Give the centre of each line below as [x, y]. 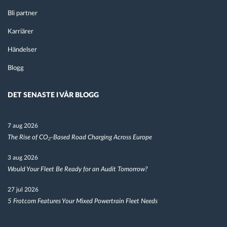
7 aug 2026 [23, 125]
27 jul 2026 [23, 189]
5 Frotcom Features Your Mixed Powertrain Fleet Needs [83, 201]
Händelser [22, 50]
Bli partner [23, 13]
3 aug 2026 [23, 157]
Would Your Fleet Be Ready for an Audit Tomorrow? [78, 169]
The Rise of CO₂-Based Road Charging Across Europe [80, 137]
